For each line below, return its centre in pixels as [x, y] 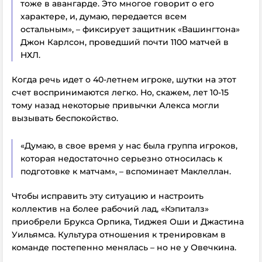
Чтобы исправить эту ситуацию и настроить [108, 196]
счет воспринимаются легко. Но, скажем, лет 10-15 [120, 92]
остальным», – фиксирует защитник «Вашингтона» [130, 29]
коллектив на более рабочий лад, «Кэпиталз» [110, 209]
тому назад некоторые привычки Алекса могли [116, 105]
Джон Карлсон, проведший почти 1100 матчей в [125, 42]
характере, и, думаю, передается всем [104, 16]
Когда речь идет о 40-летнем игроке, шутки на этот [124, 80]
